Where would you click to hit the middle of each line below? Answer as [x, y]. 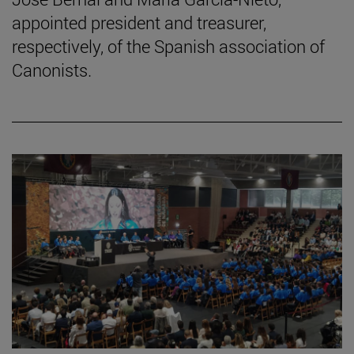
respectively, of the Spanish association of [168, 46]
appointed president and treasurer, [139, 22]
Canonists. [52, 70]
